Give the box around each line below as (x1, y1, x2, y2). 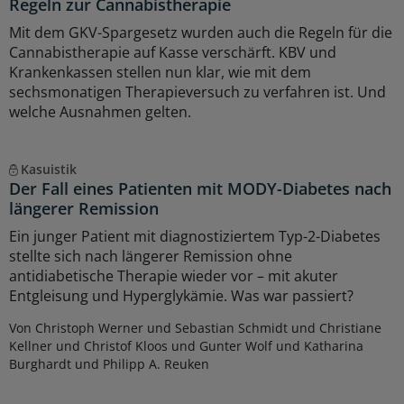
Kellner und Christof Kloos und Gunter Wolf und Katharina (9, 337, 363, 355)
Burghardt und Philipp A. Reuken (9, 355, 209, 373)
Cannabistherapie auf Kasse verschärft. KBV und (9, 42, 336, 63)
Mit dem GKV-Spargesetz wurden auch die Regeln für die (9, 23, 392, 43)
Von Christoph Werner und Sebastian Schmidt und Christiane (9, 319, 381, 337)
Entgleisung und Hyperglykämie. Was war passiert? (9, 286, 353, 307)
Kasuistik (20, 161, 77, 179)
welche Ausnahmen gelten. (9, 102, 191, 123)
